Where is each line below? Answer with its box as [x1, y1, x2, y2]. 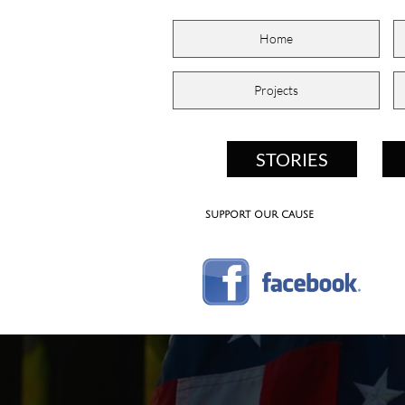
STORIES [256, 148, 328, 170]
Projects [254, 82, 298, 98]
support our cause [204, 209, 314, 221]
